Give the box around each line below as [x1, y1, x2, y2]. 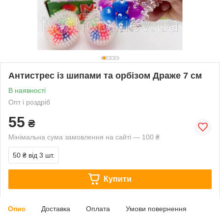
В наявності [8, 86, 46, 94]
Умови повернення [126, 204, 187, 213]
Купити [103, 174, 132, 183]
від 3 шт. [28, 151, 55, 159]
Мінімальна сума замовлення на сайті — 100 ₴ [8, 133, 160, 141]
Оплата [86, 204, 110, 213]
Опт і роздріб [8, 98, 50, 106]
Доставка [41, 204, 70, 213]
